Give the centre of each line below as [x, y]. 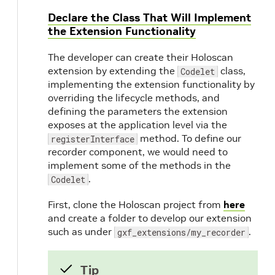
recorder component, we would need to [138, 152]
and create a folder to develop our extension [150, 218]
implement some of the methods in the [139, 165]
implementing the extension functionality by [151, 84]
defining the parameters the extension [138, 111]
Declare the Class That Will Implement [149, 18]
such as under [81, 232]
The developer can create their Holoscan [141, 57]
